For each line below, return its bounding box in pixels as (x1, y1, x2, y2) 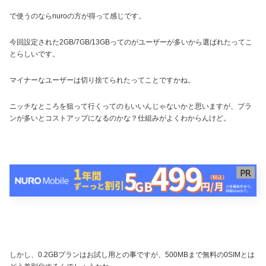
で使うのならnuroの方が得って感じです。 (9, 12, 145, 21)
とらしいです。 (9, 50, 59, 59)
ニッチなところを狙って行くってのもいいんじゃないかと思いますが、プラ (9, 102, 252, 111)
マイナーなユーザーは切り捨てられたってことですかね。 (9, 76, 195, 85)
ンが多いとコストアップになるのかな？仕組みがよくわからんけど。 (9, 114, 230, 123)
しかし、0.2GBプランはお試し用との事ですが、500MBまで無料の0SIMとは (9, 250, 255, 259)
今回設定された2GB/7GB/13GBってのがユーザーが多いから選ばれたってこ (9, 38, 252, 47)
